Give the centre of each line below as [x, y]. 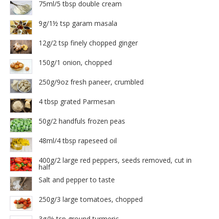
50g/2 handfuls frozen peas [82, 121]
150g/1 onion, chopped [75, 63]
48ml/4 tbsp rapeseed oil [78, 141]
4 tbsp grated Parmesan [77, 102]
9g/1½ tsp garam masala [78, 23]
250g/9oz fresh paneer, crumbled [91, 82]
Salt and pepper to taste [77, 180]
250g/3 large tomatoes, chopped [91, 199]
